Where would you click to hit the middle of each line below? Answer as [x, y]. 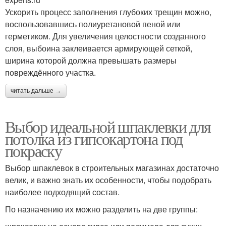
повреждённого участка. [50, 73]
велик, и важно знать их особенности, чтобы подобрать [108, 180]
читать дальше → [36, 91]
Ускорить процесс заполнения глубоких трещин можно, [108, 12]
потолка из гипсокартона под [94, 139]
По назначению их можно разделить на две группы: [101, 209]
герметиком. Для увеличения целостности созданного [105, 36]
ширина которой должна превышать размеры [91, 61]
